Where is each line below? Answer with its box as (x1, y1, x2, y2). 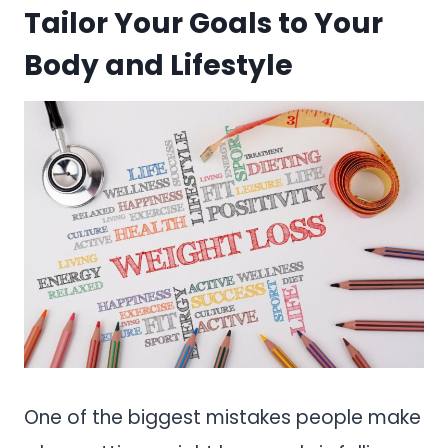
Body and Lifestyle (24, 45, 293, 85)
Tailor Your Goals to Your (24, 3, 383, 43)
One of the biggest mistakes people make (24, 403, 421, 431)
